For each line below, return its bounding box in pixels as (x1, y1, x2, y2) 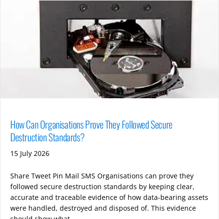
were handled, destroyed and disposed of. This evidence (10, 203, 196, 213)
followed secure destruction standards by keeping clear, (10, 181, 195, 191)
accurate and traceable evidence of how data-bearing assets (10, 192, 208, 202)
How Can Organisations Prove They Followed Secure (10, 116, 173, 131)
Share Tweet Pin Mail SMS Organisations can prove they (10, 171, 194, 180)
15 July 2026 (10, 148, 49, 158)
